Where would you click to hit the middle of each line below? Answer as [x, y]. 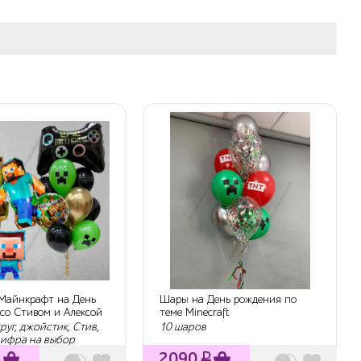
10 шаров [183, 326]
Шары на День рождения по [228, 300]
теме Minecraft [195, 313]
